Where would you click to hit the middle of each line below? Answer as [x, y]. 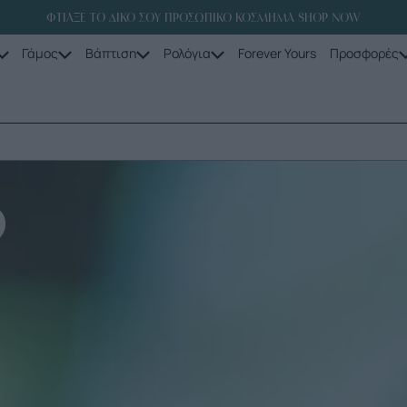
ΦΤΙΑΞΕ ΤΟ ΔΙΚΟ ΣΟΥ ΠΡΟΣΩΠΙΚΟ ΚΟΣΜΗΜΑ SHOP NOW [203, 18]
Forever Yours [277, 53]
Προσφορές [364, 53]
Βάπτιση [111, 53]
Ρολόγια [187, 53]
